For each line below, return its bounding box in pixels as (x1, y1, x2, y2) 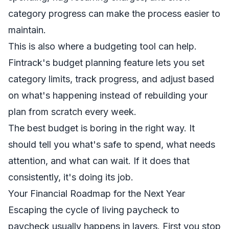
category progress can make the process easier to (8, 8, 220, 19)
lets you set (153, 57, 204, 68)
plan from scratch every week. (8, 106, 136, 117)
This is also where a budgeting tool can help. (8, 41, 197, 52)
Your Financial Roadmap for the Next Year (8, 188, 185, 199)
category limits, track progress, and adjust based (8, 74, 214, 84)
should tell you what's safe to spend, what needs (8, 139, 215, 150)
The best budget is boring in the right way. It (8, 123, 195, 133)
